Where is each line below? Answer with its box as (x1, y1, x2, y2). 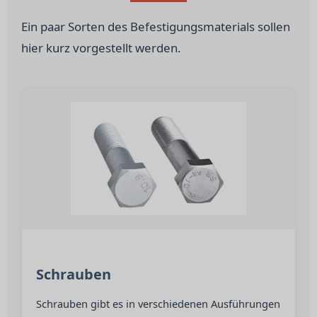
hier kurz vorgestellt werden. (21, 40, 181, 56)
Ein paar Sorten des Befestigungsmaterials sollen (21, 18, 290, 35)
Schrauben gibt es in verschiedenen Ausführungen (36, 296, 280, 311)
